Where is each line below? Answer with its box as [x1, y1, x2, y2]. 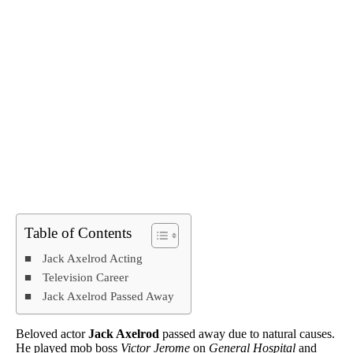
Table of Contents [24, 225, 132, 242]
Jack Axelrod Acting [43, 251, 143, 266]
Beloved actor [16, 327, 88, 341]
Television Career [43, 270, 129, 284]
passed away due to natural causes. [162, 327, 335, 341]
